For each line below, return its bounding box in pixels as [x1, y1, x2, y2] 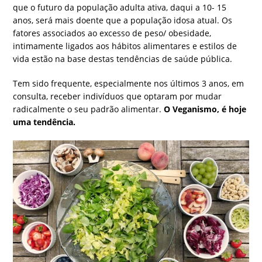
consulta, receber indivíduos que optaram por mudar [13, 91, 222, 102]
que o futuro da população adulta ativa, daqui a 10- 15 [13, 2, 227, 13]
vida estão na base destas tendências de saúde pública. [13, 53, 233, 65]
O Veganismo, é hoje [164, 104, 247, 115]
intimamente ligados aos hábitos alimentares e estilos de [13, 40, 237, 52]
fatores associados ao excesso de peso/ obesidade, [13, 27, 212, 39]
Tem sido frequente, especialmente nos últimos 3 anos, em [13, 78, 244, 89]
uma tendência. [13, 116, 76, 128]
